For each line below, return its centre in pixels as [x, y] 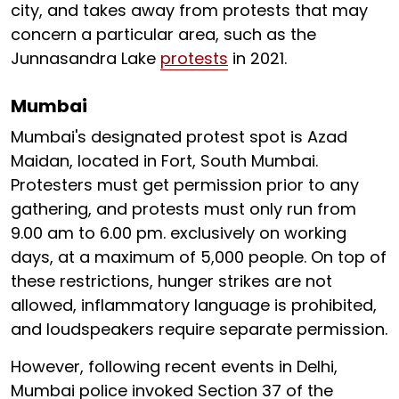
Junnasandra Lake [85, 59]
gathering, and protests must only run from [183, 209]
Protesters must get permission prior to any [185, 185]
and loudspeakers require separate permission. [199, 330]
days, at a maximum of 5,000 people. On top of [199, 257]
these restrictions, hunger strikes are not [171, 281]
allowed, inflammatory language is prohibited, [194, 305]
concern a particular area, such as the [163, 35]
